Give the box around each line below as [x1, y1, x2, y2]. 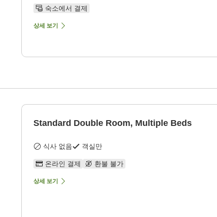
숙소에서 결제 [45, 4, 88, 13]
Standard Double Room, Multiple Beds [33, 118, 192, 128]
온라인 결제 [45, 160, 81, 168]
